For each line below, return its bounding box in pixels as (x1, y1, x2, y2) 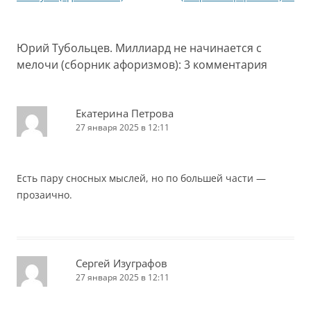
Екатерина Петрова (76, 106, 174, 120)
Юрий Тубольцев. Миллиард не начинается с (17, 40, 262, 56)
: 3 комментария (178, 57, 267, 72)
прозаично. (17, 188, 72, 201)
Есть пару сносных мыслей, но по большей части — (17, 171, 266, 185)
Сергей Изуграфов (76, 256, 167, 270)
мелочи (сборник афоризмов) (17, 57, 178, 72)
